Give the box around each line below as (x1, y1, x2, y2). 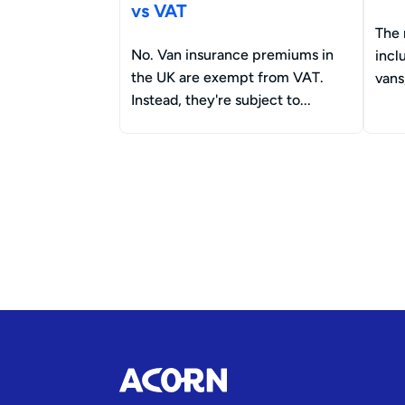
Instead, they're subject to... (131, 90, 311, 108)
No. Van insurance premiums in (131, 45, 334, 63)
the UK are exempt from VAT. (131, 68, 324, 86)
